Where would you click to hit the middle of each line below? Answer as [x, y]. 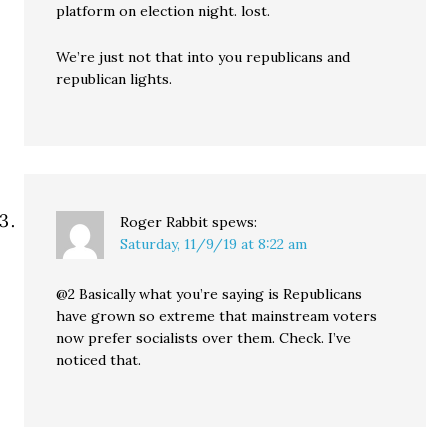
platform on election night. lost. [163, 11]
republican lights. [114, 79]
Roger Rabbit [164, 222]
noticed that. [99, 360]
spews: [235, 222]
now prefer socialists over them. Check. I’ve [204, 338]
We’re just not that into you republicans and [203, 57]
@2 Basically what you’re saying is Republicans [209, 294]
